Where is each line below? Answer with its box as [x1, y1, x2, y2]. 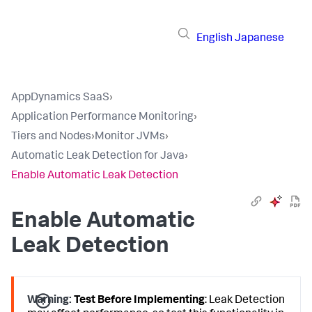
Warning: [27, 295, 72, 306]
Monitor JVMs [95, 132, 165, 143]
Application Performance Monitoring [11, 112, 194, 123]
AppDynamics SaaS [11, 93, 109, 104]
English [196, 33, 233, 45]
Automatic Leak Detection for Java [11, 151, 185, 162]
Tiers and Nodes [11, 132, 91, 143]
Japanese [235, 33, 284, 45]
